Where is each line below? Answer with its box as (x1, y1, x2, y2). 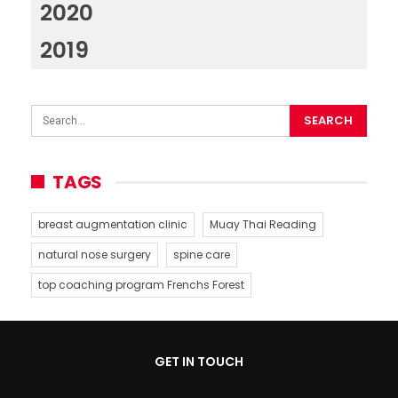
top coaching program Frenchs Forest (38, 276, 244, 292)
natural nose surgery (38, 246, 151, 262)
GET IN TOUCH (155, 352, 243, 370)
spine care (173, 246, 230, 262)
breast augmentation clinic (38, 216, 187, 232)
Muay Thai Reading (210, 216, 316, 232)
